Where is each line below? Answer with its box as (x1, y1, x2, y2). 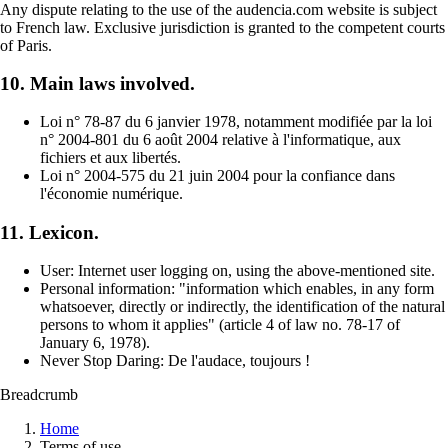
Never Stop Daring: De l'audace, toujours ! (40, 351, 310, 369)
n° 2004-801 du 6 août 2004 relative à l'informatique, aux (40, 131, 401, 149)
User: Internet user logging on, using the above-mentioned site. (40, 261, 435, 279)
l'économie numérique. (40, 185, 183, 203)
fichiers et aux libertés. (40, 149, 181, 167)
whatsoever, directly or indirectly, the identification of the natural (40, 297, 445, 315)
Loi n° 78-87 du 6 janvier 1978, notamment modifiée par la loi (40, 113, 432, 131)
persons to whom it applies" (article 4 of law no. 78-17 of (40, 315, 400, 333)
